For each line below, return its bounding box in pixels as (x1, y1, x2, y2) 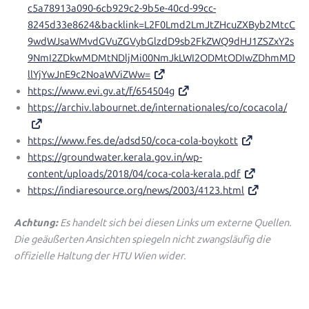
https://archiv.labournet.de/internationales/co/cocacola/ (28, 101, 287, 114)
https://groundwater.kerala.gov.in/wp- (28, 150, 202, 163)
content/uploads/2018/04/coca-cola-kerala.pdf (28, 167, 241, 180)
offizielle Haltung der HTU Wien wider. (14, 249, 186, 262)
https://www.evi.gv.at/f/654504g (28, 84, 175, 97)
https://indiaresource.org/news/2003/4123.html (28, 183, 244, 197)
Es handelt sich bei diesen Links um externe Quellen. (58, 216, 292, 229)
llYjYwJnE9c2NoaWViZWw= (28, 68, 150, 81)
